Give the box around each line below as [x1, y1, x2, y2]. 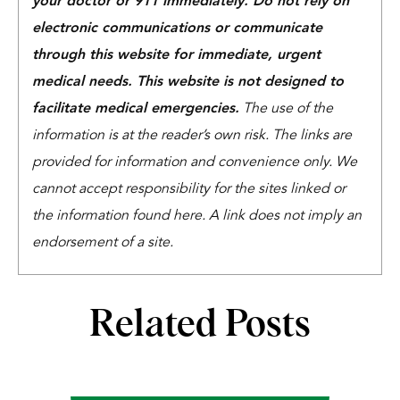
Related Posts [89, 306, 311, 344]
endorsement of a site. [32, 236, 173, 250]
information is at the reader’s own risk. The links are [32, 129, 352, 143]
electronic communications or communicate [32, 21, 322, 36]
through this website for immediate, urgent [32, 48, 321, 62]
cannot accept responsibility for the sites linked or [32, 182, 346, 196]
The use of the [239, 102, 333, 116]
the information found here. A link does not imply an [32, 209, 362, 223]
